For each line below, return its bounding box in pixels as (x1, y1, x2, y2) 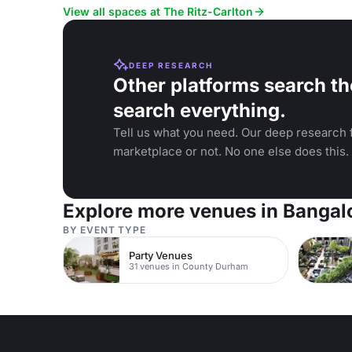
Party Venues (129, 248, 193, 262)
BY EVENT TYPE (63, 224, 146, 236)
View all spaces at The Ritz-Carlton (63, 5, 253, 18)
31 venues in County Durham (129, 260, 249, 272)
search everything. (113, 99, 286, 122)
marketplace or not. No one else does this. (113, 144, 349, 159)
